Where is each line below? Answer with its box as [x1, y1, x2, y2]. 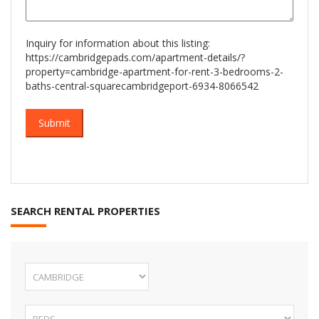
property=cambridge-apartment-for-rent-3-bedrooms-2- [26, 65, 283, 79]
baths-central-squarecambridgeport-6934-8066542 [26, 79, 258, 93]
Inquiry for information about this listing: [26, 36, 210, 51]
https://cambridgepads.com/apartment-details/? [26, 51, 245, 65]
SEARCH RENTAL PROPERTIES [11, 204, 160, 219]
